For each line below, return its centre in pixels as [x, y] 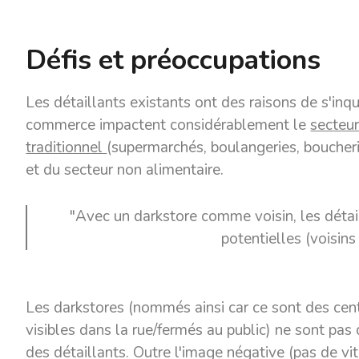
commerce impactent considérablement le [168, 125]
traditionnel [67, 147]
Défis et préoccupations [173, 60]
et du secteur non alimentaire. [125, 170]
